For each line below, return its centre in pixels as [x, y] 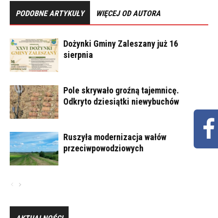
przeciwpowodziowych [103, 148]
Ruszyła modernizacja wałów [115, 137]
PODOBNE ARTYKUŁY [50, 13]
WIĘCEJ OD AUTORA [128, 13]
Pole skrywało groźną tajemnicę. [121, 90]
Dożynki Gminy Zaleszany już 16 [121, 44]
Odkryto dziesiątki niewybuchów [121, 101]
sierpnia [78, 55]
